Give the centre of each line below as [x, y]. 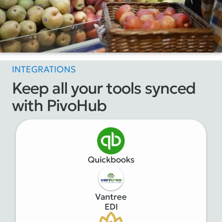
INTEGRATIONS [44, 69]
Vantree [111, 197]
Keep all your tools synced [104, 88]
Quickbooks [111, 160]
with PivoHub [59, 105]
